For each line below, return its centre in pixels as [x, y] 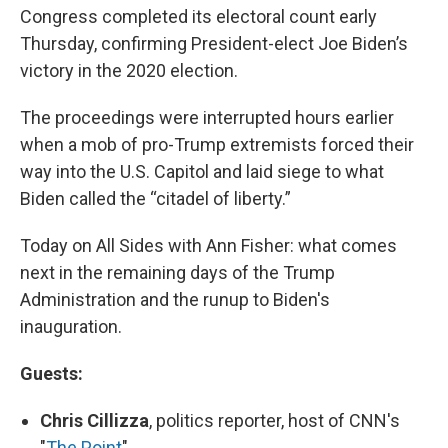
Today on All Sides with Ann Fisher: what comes [208, 246]
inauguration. [71, 327]
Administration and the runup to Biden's [175, 300]
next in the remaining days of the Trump [177, 273]
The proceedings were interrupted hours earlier [207, 118]
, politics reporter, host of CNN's [274, 421]
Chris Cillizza [94, 421]
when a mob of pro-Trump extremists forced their [217, 145]
